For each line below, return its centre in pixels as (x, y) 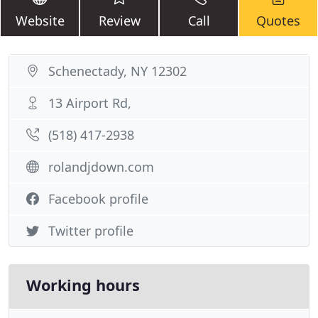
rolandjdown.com (101, 167)
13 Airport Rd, (90, 103)
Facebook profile (98, 199)
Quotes (278, 21)
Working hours (83, 285)
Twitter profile (91, 231)
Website (40, 21)
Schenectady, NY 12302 (117, 71)
